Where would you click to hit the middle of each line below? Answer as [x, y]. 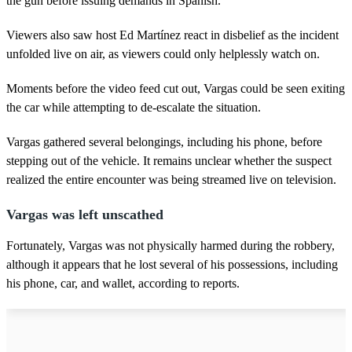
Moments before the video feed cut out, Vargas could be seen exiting [176, 88]
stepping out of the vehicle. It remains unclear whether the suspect [169, 160]
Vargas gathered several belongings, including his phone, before [164, 141]
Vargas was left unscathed [85, 214]
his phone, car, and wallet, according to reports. [123, 283]
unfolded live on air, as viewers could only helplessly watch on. [163, 53]
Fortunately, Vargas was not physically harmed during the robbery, [170, 245]
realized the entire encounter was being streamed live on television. [171, 179]
